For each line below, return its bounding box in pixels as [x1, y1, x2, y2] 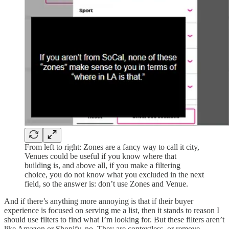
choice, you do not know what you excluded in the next [25, 170, 204, 179]
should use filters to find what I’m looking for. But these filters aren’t [4, 215, 224, 224]
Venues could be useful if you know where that [25, 152, 176, 161]
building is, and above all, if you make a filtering [25, 161, 180, 170]
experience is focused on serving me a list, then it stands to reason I [4, 206, 219, 215]
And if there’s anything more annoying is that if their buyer [4, 197, 193, 206]
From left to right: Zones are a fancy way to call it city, [25, 143, 199, 152]
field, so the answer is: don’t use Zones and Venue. [25, 179, 188, 189]
